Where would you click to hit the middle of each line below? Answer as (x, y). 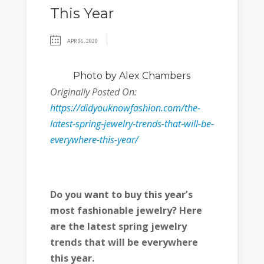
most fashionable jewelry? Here (126, 210)
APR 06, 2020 (82, 41)
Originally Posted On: (93, 92)
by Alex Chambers (147, 76)
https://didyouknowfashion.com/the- (125, 108)
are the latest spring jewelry (118, 226)
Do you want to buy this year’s (121, 194)
